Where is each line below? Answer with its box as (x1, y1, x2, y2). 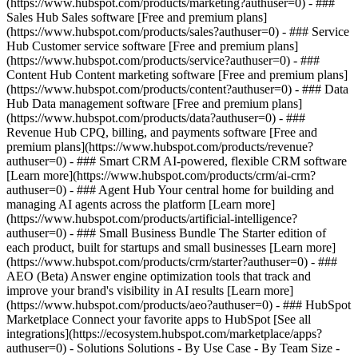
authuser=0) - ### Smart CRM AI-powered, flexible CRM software (6, 154, 347, 168)
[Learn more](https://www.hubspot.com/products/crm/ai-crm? (6, 169, 316, 182)
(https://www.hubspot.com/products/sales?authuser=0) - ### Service (6, 25, 349, 38)
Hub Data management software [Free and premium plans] (6, 97, 302, 110)
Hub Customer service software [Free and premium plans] (6, 39, 298, 53)
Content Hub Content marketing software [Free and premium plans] (6, 68, 348, 82)
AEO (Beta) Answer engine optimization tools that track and (6, 269, 311, 283)
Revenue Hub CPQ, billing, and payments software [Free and (6, 125, 317, 139)
